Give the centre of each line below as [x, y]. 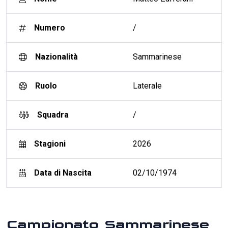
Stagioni [50, 144]
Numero [50, 27]
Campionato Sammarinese [107, 220]
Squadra [53, 115]
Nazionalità [56, 56]
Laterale [147, 85]
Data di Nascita [63, 173]
